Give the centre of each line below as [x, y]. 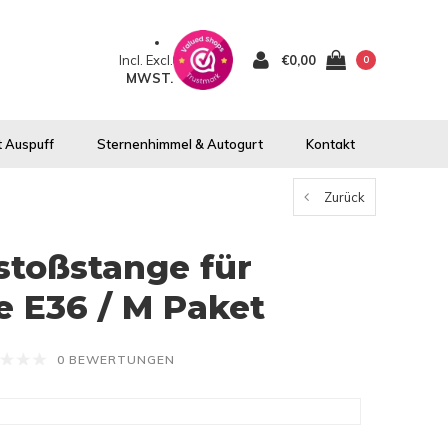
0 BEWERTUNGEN [116, 360]
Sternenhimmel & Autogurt [180, 144]
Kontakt [330, 144]
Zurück [344, 197]
